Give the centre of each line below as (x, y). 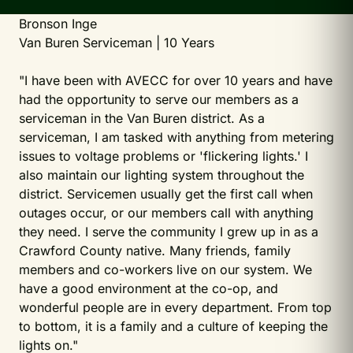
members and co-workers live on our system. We (165, 269)
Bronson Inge (58, 24)
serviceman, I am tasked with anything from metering (176, 137)
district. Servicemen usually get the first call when (166, 194)
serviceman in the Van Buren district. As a (142, 118)
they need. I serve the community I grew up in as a (169, 232)
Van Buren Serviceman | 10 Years (117, 43)
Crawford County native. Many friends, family (155, 251)
